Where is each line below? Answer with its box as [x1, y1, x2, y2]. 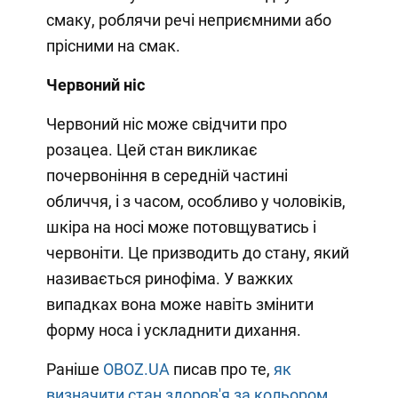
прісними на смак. [45, 36, 180, 55]
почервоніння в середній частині [45, 165, 288, 185]
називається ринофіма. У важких [45, 268, 293, 288]
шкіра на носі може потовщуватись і [45, 217, 316, 236]
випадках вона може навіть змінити [45, 294, 314, 314]
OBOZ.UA [102, 359, 170, 378]
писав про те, [169, 359, 274, 378]
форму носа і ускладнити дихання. [45, 320, 301, 339]
